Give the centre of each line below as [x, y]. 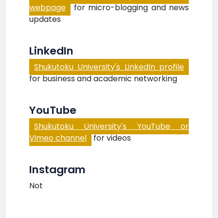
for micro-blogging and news [130, 8]
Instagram [57, 170]
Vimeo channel [58, 138]
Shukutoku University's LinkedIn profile [109, 67]
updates [45, 19]
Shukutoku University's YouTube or [111, 126]
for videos [111, 138]
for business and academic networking [103, 79]
